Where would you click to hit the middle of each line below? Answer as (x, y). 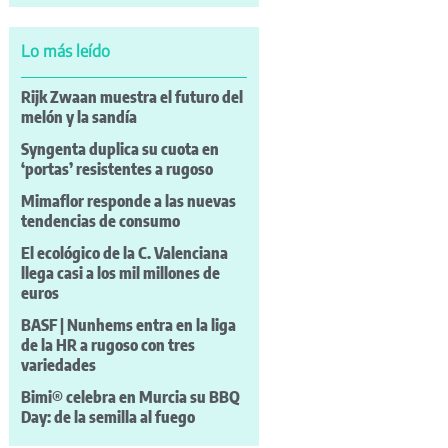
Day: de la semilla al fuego (107, 417)
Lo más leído (65, 50)
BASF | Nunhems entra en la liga (128, 325)
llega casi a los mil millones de (120, 273)
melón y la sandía (78, 117)
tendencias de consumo (100, 221)
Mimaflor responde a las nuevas (128, 201)
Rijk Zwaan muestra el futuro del (131, 97)
